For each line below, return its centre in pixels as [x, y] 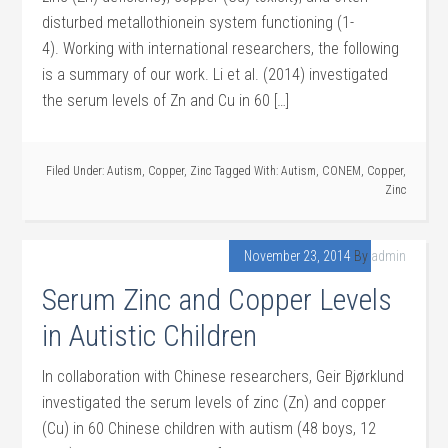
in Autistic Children [150, 335]
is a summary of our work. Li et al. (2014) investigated [215, 74]
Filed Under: [76, 171]
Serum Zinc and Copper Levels [217, 299]
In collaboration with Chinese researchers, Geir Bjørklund [223, 376]
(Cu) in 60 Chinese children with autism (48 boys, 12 [209, 428]
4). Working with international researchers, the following [221, 48]
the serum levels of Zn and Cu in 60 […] [166, 100]
